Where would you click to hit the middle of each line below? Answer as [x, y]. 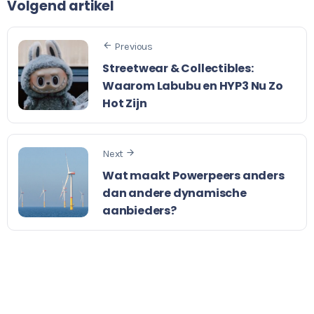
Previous [134, 46]
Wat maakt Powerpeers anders [193, 176]
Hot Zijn [125, 103]
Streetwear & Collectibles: [178, 68]
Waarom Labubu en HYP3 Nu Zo [193, 86]
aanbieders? [139, 211]
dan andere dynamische [175, 193]
